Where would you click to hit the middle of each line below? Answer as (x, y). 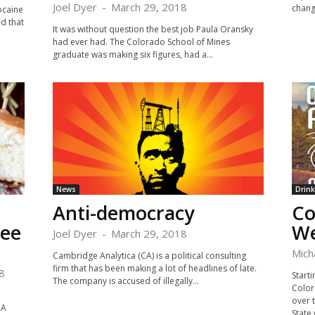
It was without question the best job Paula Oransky (153, 29)
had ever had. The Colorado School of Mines (141, 42)
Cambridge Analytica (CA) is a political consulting (149, 256)
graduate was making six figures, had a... (133, 54)
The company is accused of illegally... (126, 281)
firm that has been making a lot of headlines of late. (154, 268)
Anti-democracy (123, 213)
